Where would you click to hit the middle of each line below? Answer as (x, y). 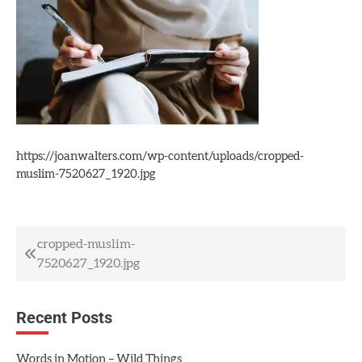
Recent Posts (64, 317)
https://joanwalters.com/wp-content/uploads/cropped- (160, 157)
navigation (69, 277)
